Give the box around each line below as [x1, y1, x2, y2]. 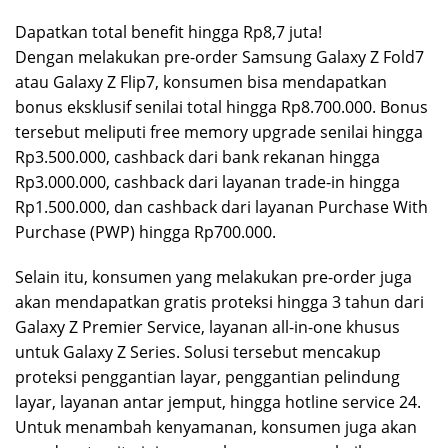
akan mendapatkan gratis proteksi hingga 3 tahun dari [15, 290, 424, 313]
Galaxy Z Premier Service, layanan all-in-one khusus [15, 315, 400, 338]
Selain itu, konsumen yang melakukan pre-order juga [15, 265, 412, 288]
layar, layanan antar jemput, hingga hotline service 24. [15, 390, 421, 413]
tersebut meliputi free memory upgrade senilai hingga [15, 120, 423, 143]
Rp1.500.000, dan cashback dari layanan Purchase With [15, 195, 428, 218]
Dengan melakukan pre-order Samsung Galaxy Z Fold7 [15, 45, 424, 68]
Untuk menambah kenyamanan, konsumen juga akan [15, 415, 417, 438]
